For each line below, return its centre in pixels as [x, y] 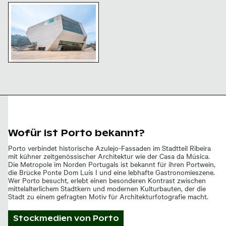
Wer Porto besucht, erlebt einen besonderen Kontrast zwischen [107, 180]
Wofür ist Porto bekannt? [76, 133]
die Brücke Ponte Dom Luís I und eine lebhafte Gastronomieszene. [111, 172]
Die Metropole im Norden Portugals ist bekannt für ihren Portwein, [112, 164]
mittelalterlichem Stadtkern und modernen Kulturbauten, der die [107, 188]
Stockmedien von [53, 218]
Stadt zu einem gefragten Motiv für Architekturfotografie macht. [108, 196]
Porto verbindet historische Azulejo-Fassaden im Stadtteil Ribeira [109, 148]
